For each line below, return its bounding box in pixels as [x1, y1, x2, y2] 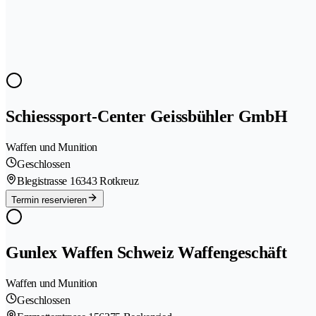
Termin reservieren [11, 195, 87, 206]
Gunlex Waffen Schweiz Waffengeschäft [6, 243, 287, 262]
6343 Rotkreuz [75, 175, 139, 188]
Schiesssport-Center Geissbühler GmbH [6, 107, 288, 126]
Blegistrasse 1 [17, 175, 75, 188]
